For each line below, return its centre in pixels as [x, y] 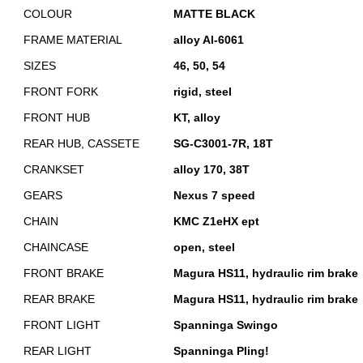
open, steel [204, 247]
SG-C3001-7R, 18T [223, 143]
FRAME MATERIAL [73, 40]
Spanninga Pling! [221, 351]
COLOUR [48, 14]
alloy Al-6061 [209, 40]
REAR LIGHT [58, 351]
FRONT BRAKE [64, 273]
